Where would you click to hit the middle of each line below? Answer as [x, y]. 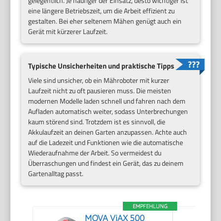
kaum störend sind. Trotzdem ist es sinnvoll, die [97, 121]
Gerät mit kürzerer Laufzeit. [68, 32]
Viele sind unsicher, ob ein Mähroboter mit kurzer [99, 80]
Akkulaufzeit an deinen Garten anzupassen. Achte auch [108, 132]
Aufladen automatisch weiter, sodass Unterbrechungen [108, 111]
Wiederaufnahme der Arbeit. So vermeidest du [95, 152]
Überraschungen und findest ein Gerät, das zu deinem [106, 163]
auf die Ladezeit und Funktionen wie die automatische [106, 142]
